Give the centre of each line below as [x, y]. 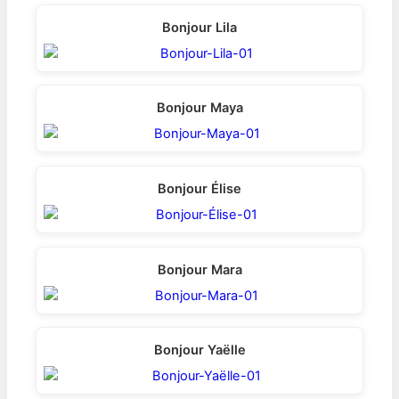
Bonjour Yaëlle [199, 350]
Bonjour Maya [199, 108]
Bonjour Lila [199, 27]
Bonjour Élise [199, 189]
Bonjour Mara [199, 269]
